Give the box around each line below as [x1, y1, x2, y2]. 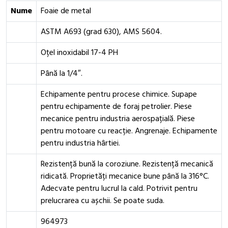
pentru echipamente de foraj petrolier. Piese [41, 100, 192, 113]
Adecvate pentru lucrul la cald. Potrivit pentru [41, 182, 197, 195]
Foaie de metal [41, 5, 91, 18]
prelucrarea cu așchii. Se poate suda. [41, 194, 164, 208]
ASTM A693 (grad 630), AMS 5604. [41, 25, 162, 39]
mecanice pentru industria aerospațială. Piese [41, 112, 195, 126]
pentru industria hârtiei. [41, 137, 120, 150]
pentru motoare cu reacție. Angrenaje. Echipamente [41, 125, 217, 138]
